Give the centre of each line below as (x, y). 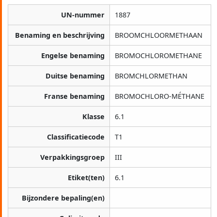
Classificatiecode (76, 137)
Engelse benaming (73, 56)
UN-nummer (83, 15)
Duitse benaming (75, 76)
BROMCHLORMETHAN (151, 76)
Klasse (93, 117)
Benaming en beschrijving (60, 35)
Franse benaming (74, 96)
